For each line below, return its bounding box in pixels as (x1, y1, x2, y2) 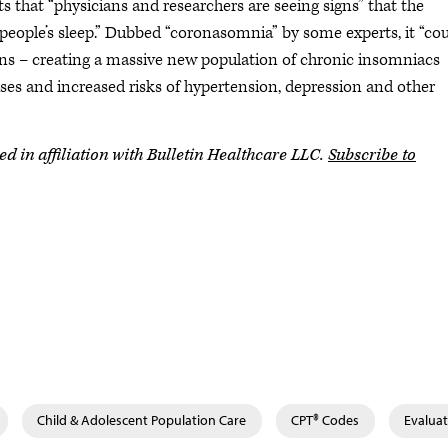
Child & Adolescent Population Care (37, 411, 246, 429)
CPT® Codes (291, 411, 359, 429)
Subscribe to (328, 144, 416, 166)
